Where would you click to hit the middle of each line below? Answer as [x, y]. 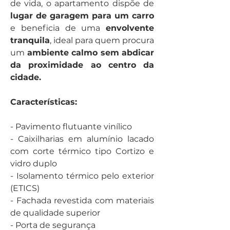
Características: [44, 102]
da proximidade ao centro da [82, 65]
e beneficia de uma [58, 28]
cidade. [26, 77]
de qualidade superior [55, 213]
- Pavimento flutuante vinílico [71, 127]
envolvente [130, 28]
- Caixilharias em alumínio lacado [82, 139]
